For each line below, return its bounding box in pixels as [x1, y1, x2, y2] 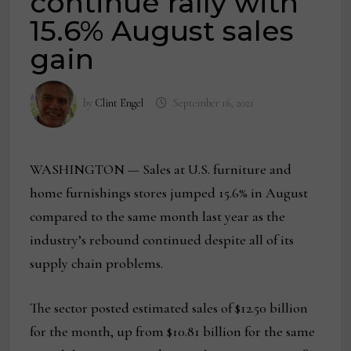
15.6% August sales [30, 13, 295, 49]
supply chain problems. [30, 255, 164, 273]
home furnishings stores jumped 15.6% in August [30, 184, 309, 202]
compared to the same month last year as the [30, 208, 286, 226]
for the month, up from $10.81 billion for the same [30, 323, 316, 341]
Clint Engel [95, 96, 144, 110]
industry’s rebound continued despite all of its [30, 231, 295, 249]
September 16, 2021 [172, 96, 254, 110]
